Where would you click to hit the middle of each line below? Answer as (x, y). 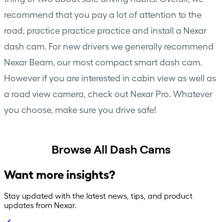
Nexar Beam (28, 61)
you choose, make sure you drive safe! (80, 109)
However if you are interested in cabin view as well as (110, 77)
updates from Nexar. (40, 205)
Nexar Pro (150, 93)
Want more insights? (60, 173)
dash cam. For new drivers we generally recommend (109, 46)
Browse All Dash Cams (111, 149)
